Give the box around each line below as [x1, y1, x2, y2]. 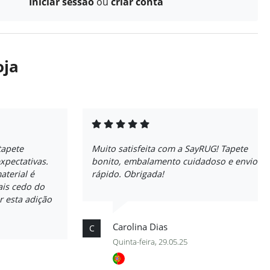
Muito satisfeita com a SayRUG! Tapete [92, 143, 248, 154]
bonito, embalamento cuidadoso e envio [92, 155, 257, 167]
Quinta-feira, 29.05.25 [113, 236, 187, 247]
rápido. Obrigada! [92, 168, 164, 180]
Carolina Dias [113, 221, 168, 233]
